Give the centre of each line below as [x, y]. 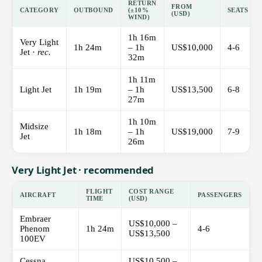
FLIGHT [99, 192]
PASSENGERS [220, 195]
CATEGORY [39, 10]
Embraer [35, 219]
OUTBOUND [94, 10]
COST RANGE [151, 192]
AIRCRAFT [38, 195]
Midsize [34, 127]
